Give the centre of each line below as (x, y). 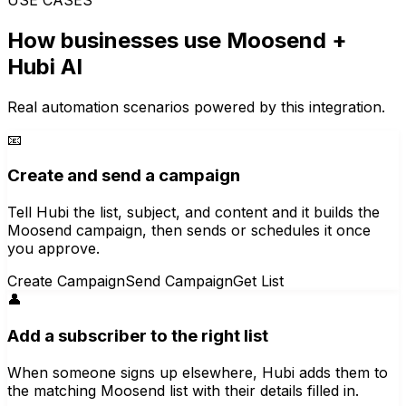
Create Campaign (66, 281)
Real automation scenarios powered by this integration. (196, 106)
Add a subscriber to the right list (138, 335)
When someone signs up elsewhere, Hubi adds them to (198, 372)
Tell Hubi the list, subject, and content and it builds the (193, 213)
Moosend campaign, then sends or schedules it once (189, 231)
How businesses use (117, 40)
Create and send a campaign (124, 176)
